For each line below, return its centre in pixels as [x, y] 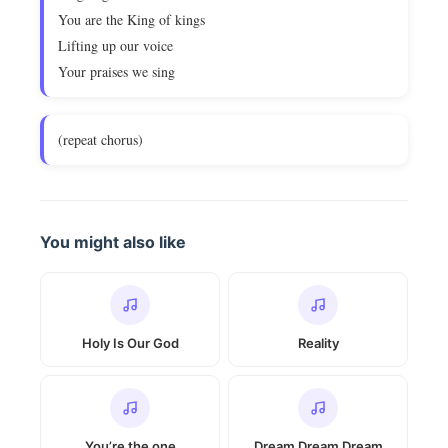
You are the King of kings [131, 19]
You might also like [113, 242]
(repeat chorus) [100, 139]
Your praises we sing [116, 71]
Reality [318, 343]
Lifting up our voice [115, 45]
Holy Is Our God [130, 343]
